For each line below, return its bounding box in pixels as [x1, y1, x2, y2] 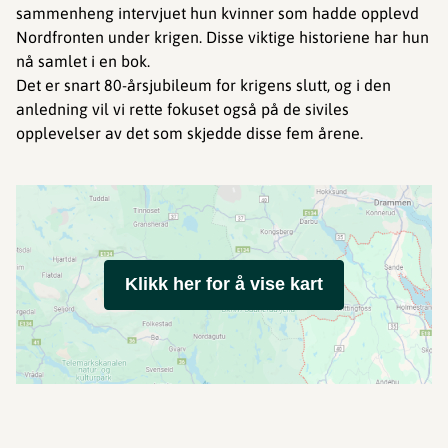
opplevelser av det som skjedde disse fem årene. [16, 124, 363, 142]
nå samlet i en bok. [16, 52, 150, 70]
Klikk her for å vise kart [125, 274, 323, 294]
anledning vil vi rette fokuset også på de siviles [16, 100, 349, 118]
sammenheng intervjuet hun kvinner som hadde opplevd [16, 4, 419, 22]
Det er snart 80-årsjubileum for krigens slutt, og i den [16, 76, 391, 94]
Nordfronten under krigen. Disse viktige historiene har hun [16, 28, 429, 46]
